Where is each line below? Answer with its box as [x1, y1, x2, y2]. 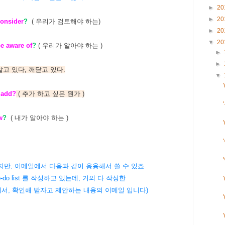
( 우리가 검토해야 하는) [32, 18, 100, 26]
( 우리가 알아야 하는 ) [38, 42, 102, 50]
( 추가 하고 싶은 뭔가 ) [16, 90, 84, 98]
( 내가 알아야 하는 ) [9, 114, 68, 122]
